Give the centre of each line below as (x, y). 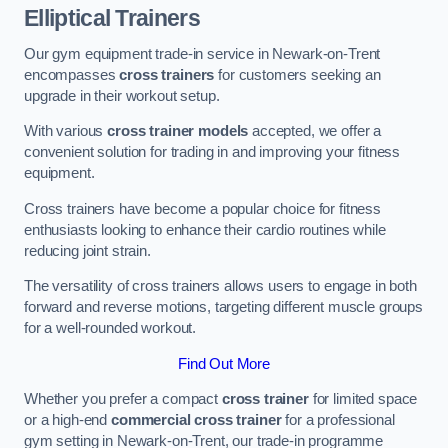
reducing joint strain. (87, 250)
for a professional (338, 420)
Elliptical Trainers (112, 18)
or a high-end (67, 420)
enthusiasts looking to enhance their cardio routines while (205, 229)
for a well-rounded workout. (110, 328)
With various (66, 131)
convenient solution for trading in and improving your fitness (212, 152)
